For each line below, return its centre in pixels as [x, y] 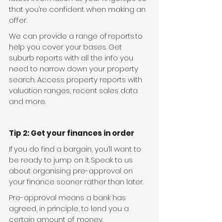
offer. [18, 20]
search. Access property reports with [77, 80]
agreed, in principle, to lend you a [70, 209]
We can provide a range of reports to [77, 36]
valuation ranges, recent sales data [74, 91]
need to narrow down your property [75, 69]
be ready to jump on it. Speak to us [72, 160]
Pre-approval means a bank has [68, 198]
